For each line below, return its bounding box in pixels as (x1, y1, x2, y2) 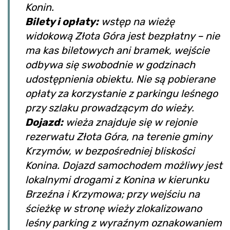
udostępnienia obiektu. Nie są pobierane (25, 73, 215, 86)
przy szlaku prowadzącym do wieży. (25, 102, 194, 114)
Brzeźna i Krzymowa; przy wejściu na (25, 188, 200, 201)
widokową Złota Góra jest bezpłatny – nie (25, 30, 220, 43)
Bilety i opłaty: (25, 15, 99, 28)
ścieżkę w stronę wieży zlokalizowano (25, 202, 202, 215)
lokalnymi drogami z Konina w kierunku (25, 174, 209, 186)
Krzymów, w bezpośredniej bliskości (25, 145, 195, 158)
